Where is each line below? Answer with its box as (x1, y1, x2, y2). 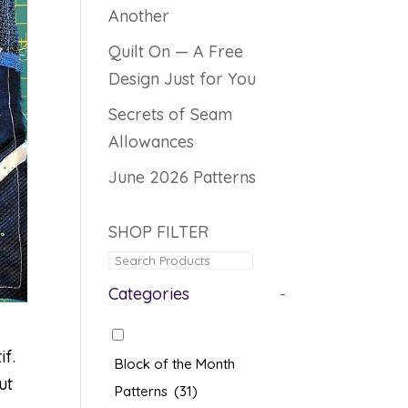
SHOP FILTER (108, 221, 209, 242)
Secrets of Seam (108, 104, 233, 125)
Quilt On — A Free (108, 41, 244, 62)
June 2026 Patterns (108, 167, 257, 188)
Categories (108, 283, 190, 304)
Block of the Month (115, 355, 236, 372)
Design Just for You (108, 68, 257, 89)
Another (108, 5, 170, 26)
